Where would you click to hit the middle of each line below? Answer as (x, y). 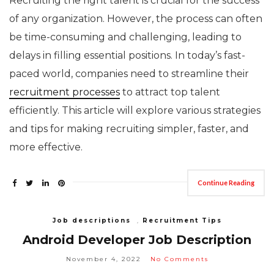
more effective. (46, 147)
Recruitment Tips (182, 220)
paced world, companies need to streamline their (129, 73)
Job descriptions (91, 220)
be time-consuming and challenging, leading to (125, 37)
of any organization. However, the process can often (136, 18)
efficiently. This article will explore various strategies (135, 110)
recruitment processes (65, 92)
